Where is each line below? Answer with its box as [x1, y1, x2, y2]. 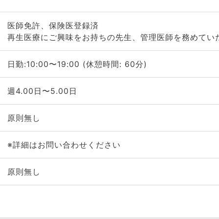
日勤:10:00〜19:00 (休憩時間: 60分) [7, 59, 147, 69]
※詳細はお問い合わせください [7, 140, 121, 150]
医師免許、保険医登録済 [7, 21, 99, 30]
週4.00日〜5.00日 [7, 86, 77, 96]
